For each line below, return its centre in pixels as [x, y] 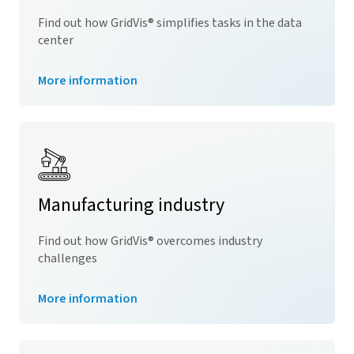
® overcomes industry [205, 241]
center [56, 40]
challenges [68, 258]
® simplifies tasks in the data [225, 23]
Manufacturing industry [131, 205]
